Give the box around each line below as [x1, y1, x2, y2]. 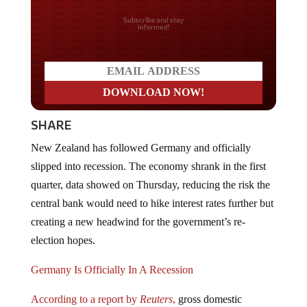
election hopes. [30, 223, 95, 235]
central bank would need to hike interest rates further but [30, 186, 273, 198]
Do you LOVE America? [62, 10, 245, 32]
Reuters [139, 282, 173, 294]
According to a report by [30, 282, 140, 294]
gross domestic [175, 282, 242, 294]
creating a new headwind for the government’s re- [30, 204, 245, 217]
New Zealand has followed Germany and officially [30, 130, 251, 143]
